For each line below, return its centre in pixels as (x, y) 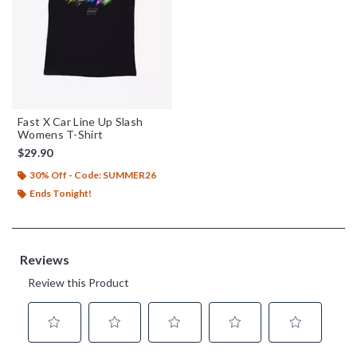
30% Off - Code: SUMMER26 (93, 175)
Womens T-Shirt (61, 134)
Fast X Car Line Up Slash (80, 121)
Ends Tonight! (61, 193)
